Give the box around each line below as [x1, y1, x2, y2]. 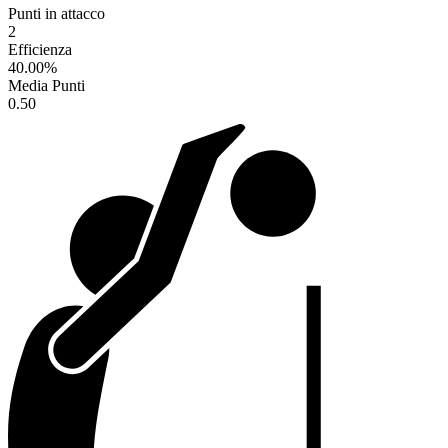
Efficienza [8, 41, 72, 59]
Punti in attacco [8, 5, 105, 23]
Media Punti [8, 77, 85, 95]
